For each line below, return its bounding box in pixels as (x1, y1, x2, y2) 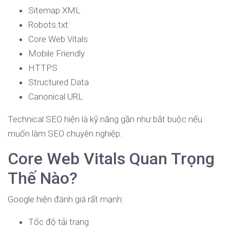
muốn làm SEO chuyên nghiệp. (8, 128, 122, 139)
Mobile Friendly (28, 48, 85, 59)
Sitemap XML (28, 5, 80, 16)
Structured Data (28, 77, 89, 88)
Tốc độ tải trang (28, 217, 89, 227)
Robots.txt (28, 20, 68, 30)
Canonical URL (28, 91, 83, 102)
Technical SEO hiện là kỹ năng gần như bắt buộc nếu (8, 114, 202, 125)
